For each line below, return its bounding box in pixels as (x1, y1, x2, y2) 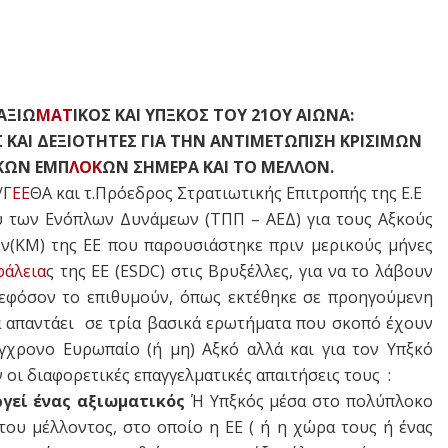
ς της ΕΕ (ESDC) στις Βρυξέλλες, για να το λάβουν (46, 259, 434, 282)
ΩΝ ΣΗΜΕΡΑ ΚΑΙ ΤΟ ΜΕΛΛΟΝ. (102, 155, 338, 178)
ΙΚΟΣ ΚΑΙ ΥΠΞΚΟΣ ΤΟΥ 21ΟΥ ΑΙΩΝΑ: (73, 103, 358, 126)
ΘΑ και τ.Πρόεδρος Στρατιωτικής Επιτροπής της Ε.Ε (30, 181, 422, 204)
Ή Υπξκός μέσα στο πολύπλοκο (185, 389, 434, 412)
